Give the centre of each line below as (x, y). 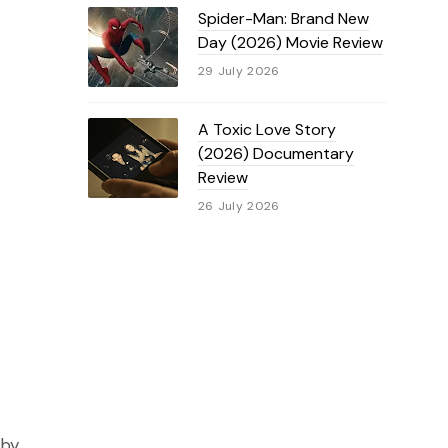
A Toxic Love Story (266, 129)
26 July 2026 (238, 206)
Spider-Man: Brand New (283, 18)
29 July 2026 (238, 71)
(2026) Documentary (275, 153)
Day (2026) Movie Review (290, 42)
